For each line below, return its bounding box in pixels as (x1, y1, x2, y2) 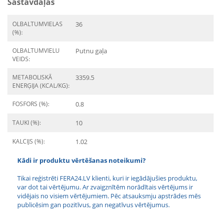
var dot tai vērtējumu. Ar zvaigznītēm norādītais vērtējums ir (17, 183, 193, 191)
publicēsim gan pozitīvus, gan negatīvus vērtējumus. (17, 200, 170, 209)
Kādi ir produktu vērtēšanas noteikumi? (17, 156, 146, 165)
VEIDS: (12, 55, 30, 63)
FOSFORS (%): (12, 100, 49, 108)
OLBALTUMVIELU (12, 46, 60, 55)
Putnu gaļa (75, 46, 107, 55)
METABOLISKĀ (12, 73, 52, 81)
